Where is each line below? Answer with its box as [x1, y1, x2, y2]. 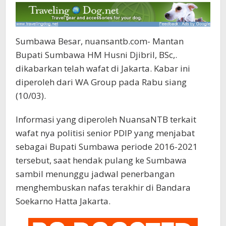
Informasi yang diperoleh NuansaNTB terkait [16, 114, 196, 126]
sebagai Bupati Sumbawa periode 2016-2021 [16, 141, 198, 153]
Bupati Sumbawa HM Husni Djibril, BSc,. [16, 49, 177, 61]
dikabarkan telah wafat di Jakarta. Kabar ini [16, 63, 190, 75]
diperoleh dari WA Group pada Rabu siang [16, 76, 187, 88]
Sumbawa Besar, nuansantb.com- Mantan [16, 35, 184, 47]
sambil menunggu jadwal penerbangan [16, 168, 175, 180]
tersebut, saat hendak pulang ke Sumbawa [16, 154, 187, 166]
